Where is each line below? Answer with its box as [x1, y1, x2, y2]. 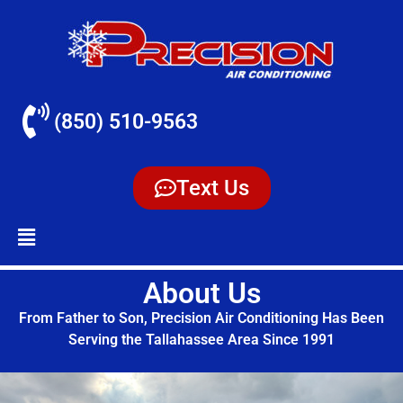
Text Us [175, 175, 249, 201]
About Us [142, 276, 261, 310]
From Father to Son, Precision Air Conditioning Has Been [19, 309, 384, 327]
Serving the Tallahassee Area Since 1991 [68, 331, 335, 348]
